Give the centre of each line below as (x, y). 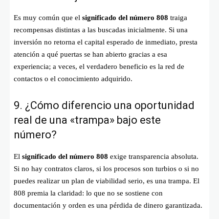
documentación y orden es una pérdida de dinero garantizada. (108, 205)
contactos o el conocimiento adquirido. (73, 78)
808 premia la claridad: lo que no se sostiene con (88, 193)
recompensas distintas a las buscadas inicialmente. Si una (101, 30)
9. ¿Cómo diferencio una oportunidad (104, 105)
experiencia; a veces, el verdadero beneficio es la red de (99, 66)
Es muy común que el (48, 17)
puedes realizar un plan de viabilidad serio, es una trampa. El (107, 181)
